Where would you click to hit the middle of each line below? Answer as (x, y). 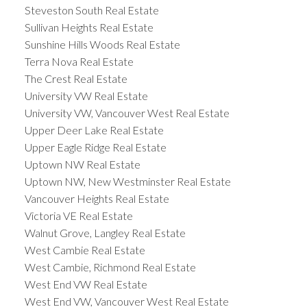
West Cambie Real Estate (85, 250)
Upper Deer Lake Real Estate (94, 130)
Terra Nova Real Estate (79, 62)
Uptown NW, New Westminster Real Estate (127, 182)
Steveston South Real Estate (91, 10)
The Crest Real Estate (76, 79)
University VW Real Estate (86, 96)
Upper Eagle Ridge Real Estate (95, 147)
